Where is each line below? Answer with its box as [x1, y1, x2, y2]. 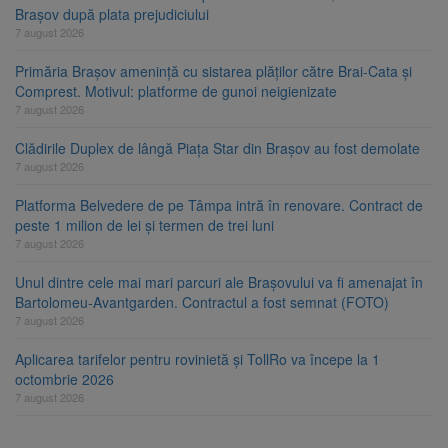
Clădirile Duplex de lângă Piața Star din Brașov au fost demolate [15, 137, 420, 158]
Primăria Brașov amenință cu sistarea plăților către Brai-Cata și [15, 60, 412, 81]
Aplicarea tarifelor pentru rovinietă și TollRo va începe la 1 [15, 348, 380, 369]
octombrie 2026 [15, 368, 114, 389]
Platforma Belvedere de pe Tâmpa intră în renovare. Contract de [15, 194, 423, 215]
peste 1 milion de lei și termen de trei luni [15, 214, 274, 235]
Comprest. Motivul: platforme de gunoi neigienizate [15, 80, 337, 101]
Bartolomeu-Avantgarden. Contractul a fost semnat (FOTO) [15, 291, 389, 312]
